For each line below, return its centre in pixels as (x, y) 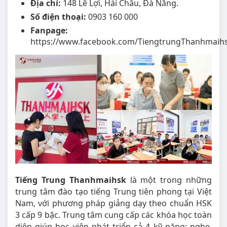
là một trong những (169, 180)
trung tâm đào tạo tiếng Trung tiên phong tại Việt (113, 192)
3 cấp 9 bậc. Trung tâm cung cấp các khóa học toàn (113, 215)
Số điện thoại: (59, 17)
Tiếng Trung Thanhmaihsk (71, 180)
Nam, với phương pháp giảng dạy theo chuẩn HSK (113, 203)
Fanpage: (49, 31)
